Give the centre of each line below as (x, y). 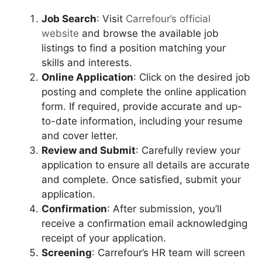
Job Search (69, 18)
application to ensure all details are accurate (146, 165)
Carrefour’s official (168, 18)
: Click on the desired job (192, 77)
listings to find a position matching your (134, 48)
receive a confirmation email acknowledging (144, 223)
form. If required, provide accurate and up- (142, 106)
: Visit (111, 18)
